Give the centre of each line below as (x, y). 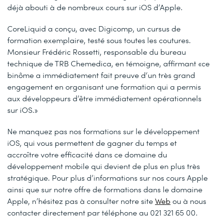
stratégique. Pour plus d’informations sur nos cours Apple (108, 178)
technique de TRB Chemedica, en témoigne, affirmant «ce (108, 63)
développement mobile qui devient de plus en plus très (104, 166)
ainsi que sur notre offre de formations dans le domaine (105, 189)
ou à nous (188, 201)
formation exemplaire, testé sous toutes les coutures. (99, 40)
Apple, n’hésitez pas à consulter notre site (81, 201)
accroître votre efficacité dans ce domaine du (87, 154)
